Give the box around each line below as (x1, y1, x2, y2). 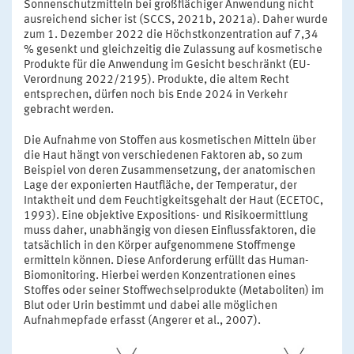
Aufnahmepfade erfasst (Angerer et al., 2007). (24, 315, 261, 328)
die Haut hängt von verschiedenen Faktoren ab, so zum (24, 150, 303, 163)
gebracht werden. (24, 104, 114, 117)
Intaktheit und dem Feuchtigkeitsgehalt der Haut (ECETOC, (24, 195, 323, 208)
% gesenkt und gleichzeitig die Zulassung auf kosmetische (24, 44, 322, 57)
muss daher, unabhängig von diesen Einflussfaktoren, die (24, 225, 316, 238)
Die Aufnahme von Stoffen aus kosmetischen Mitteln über (24, 135, 316, 148)
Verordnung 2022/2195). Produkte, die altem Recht (24, 74, 289, 87)
